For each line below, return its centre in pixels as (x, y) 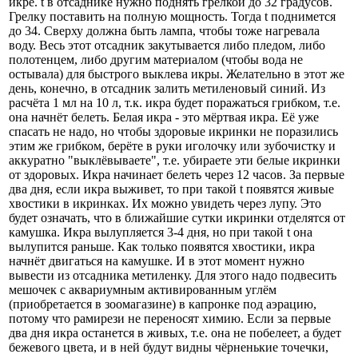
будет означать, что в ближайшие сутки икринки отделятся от (177, 217)
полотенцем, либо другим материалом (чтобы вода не (156, 59)
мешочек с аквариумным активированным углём (143, 289)
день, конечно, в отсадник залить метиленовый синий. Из (167, 88)
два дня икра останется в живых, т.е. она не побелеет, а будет (175, 332)
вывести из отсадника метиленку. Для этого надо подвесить (173, 275)
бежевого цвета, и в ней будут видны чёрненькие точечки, (169, 347)
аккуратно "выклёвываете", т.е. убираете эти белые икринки (175, 160)
